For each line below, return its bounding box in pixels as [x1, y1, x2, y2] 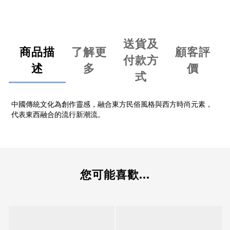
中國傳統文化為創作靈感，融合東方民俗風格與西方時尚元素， [11, 100, 213, 109]
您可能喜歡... [80, 168, 150, 182]
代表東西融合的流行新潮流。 [11, 110, 105, 120]
